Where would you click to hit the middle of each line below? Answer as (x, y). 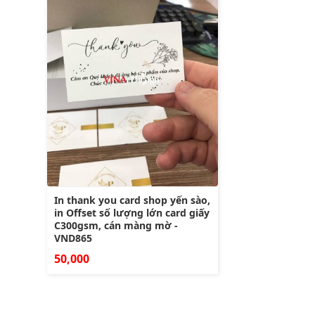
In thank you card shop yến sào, (132, 200)
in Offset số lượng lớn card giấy (132, 212)
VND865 (73, 238)
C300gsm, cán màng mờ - (116, 225)
